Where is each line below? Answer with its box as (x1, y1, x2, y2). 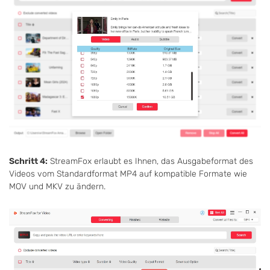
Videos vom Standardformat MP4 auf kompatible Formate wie (9, 168, 247, 179)
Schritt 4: (9, 155, 48, 166)
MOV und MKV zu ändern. (9, 181, 105, 192)
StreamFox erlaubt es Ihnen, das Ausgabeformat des (48, 155, 253, 166)
